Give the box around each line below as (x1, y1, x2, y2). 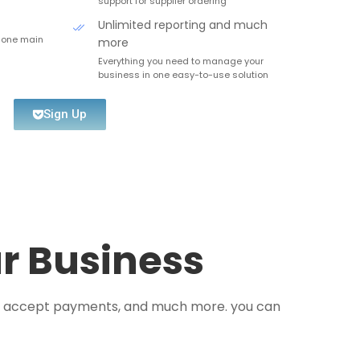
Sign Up (43, 107, 87, 121)
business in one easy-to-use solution (98, 68, 268, 81)
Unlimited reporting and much (98, 17, 268, 33)
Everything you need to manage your (98, 55, 264, 67)
